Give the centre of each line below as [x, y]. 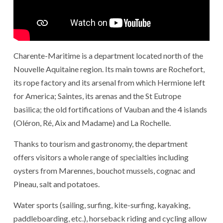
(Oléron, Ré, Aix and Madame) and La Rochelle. [92, 122]
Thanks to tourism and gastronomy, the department [101, 143]
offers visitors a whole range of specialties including [101, 157]
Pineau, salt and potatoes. [56, 184]
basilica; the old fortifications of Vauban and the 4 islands [110, 109]
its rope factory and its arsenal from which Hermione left [109, 82]
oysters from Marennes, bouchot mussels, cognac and [104, 170]
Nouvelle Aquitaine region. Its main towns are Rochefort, [109, 69]
